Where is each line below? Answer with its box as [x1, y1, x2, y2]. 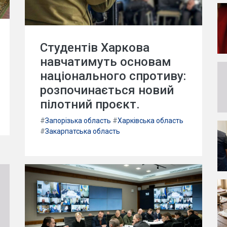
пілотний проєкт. [40, 97, 140, 111]
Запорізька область [45, 117, 111, 125]
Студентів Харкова [40, 41, 149, 55]
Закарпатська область [45, 127, 120, 135]
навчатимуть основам [40, 55, 171, 69]
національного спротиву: [40, 69, 186, 83]
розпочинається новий [40, 83, 174, 97]
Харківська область [118, 117, 183, 125]
